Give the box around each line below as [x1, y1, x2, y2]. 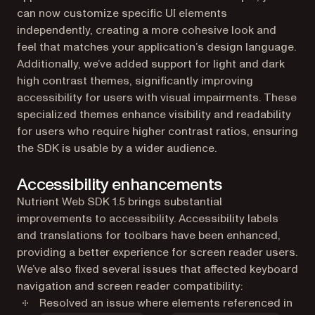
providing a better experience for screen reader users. [17, 244, 297, 260]
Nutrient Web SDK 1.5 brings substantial [17, 193, 222, 210]
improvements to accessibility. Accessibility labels [17, 210, 278, 226]
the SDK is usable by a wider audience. [17, 140, 217, 156]
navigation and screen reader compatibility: [17, 278, 243, 294]
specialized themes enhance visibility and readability [17, 106, 291, 122]
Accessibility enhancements [17, 172, 222, 196]
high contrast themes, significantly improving [17, 72, 253, 89]
